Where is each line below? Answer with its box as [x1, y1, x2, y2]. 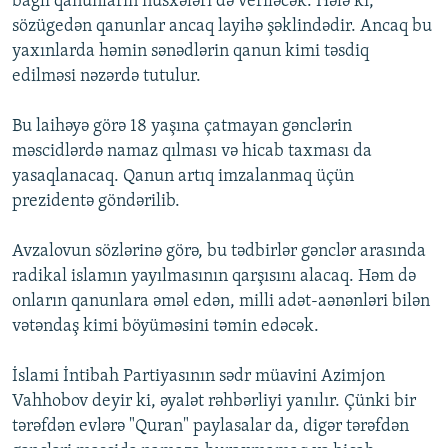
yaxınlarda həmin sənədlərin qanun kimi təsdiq [12, 42, 369, 62]
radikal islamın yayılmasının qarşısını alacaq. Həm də [12, 267, 416, 287]
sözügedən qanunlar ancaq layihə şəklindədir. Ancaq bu [12, 17, 432, 37]
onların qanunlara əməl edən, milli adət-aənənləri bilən [12, 292, 430, 312]
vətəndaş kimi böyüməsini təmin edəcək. [12, 317, 319, 337]
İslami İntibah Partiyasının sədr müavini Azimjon [12, 367, 385, 387]
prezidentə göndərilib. [12, 192, 180, 212]
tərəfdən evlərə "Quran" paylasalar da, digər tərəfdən [12, 417, 409, 437]
